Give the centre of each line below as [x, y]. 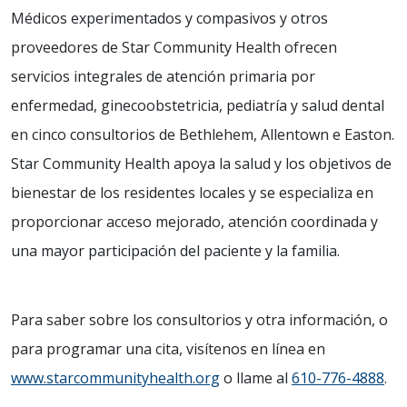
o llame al [256, 378]
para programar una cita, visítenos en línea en [168, 349]
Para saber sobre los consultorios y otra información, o [199, 320]
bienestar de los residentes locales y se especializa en [192, 193]
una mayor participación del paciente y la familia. [175, 251]
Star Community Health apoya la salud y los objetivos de [201, 164]
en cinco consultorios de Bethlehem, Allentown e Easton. [203, 134]
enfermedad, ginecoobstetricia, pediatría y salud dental [198, 105]
